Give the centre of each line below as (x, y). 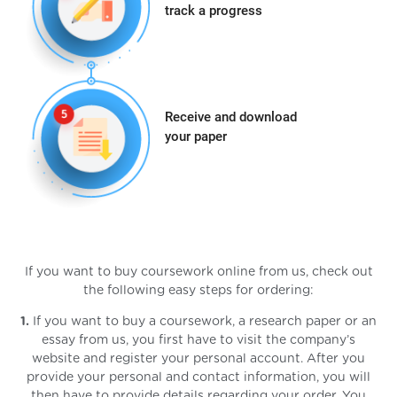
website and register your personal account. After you (198, 358)
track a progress (213, 10)
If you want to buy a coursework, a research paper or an (203, 321)
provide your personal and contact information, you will (198, 377)
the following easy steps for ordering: (198, 290)
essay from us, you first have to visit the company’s (198, 340)
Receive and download (230, 117)
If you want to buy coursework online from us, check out (198, 272)
